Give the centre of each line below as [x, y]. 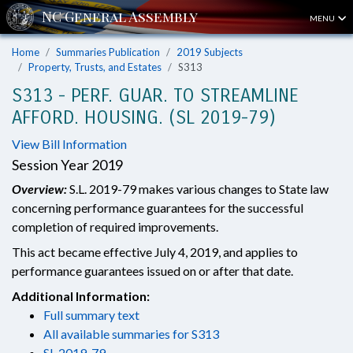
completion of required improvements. [115, 227]
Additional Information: [81, 296]
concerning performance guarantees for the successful [158, 208]
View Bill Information [69, 144]
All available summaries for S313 [131, 334]
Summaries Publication [108, 52]
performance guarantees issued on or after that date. [152, 271]
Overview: [39, 189]
